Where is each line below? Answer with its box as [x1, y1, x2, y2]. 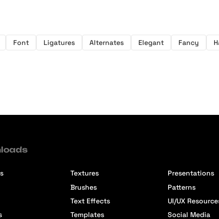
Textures [70, 169, 99, 178]
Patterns [168, 182, 196, 192]
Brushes [70, 182, 97, 192]
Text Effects [70, 196, 110, 205]
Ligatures [44, 38, 75, 47]
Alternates [89, 38, 124, 47]
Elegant [138, 38, 164, 47]
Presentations [168, 169, 215, 178]
